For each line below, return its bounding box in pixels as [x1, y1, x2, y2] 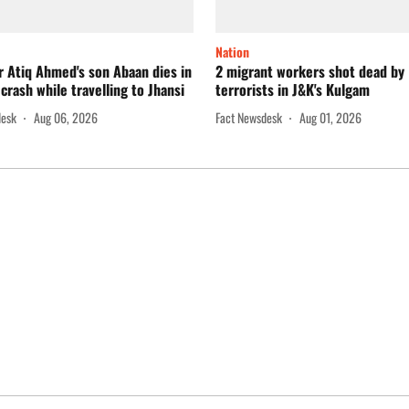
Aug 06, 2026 [34, 107, 98, 127]
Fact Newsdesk [215, 107, 282, 127]
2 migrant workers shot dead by [215, 60, 404, 83]
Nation [215, 42, 249, 62]
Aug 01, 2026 [299, 107, 362, 127]
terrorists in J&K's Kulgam [215, 79, 370, 101]
